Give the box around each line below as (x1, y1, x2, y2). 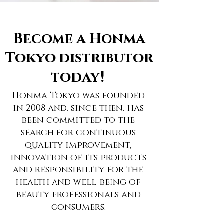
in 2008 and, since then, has (12, 102, 144, 114)
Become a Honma (13, 29, 145, 49)
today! (51, 68, 108, 87)
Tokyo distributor (5, 49, 153, 68)
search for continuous (20, 127, 136, 139)
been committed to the (21, 114, 135, 126)
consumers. (51, 201, 106, 213)
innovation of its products (10, 152, 146, 164)
